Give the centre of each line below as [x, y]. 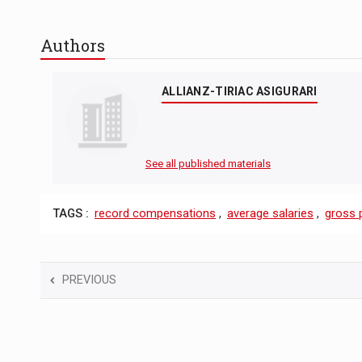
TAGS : [71, 214]
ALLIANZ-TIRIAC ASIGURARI [240, 92]
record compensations [155, 214]
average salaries [270, 214]
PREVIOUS [89, 280]
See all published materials [208, 164]
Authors [73, 46]
